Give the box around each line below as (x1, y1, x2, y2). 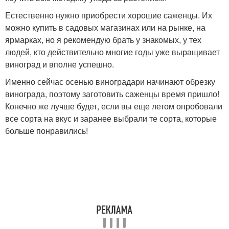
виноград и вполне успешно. (5, 58, 114, 70)
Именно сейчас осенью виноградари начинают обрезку (5, 75, 215, 87)
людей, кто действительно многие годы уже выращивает (5, 45, 220, 58)
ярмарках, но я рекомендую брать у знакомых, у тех (5, 33, 201, 45)
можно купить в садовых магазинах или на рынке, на (5, 21, 205, 33)
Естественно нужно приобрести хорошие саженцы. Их (5, 9, 212, 21)
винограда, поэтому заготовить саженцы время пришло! (5, 87, 219, 100)
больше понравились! (5, 124, 88, 136)
